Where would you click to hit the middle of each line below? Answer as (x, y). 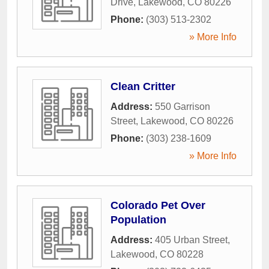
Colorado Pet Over (158, 205)
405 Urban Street (191, 240)
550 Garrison (183, 106)
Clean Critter (143, 86)
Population (138, 219)
